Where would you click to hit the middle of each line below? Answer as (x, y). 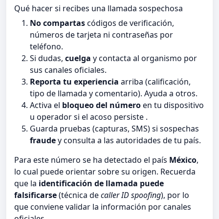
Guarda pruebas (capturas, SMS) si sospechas (114, 129)
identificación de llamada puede (101, 184)
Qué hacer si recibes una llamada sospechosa (99, 9)
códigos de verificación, (130, 23)
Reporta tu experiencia (74, 82)
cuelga (78, 58)
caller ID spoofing (131, 195)
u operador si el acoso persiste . (89, 117)
